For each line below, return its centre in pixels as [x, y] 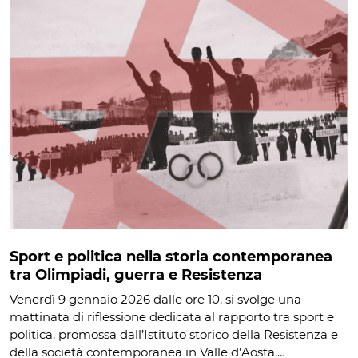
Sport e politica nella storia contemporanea [171, 257]
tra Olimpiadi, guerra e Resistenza [136, 275]
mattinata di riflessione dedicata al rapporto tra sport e [172, 317]
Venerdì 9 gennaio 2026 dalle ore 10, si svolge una [155, 300]
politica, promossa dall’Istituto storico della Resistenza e [174, 335]
